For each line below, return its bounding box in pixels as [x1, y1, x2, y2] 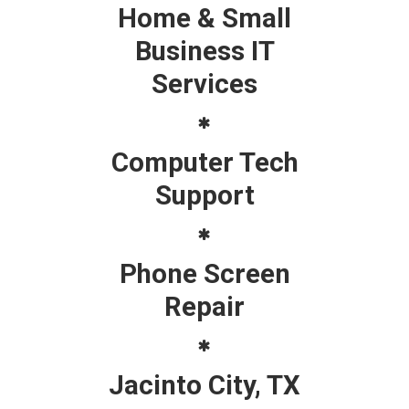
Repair [164, 290, 245, 322]
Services [152, 68, 257, 100]
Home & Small [118, 2, 291, 34]
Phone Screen [119, 257, 290, 289]
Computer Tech [110, 146, 299, 178]
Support [154, 179, 255, 211]
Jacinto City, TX [109, 369, 300, 401]
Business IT [134, 35, 275, 67]
